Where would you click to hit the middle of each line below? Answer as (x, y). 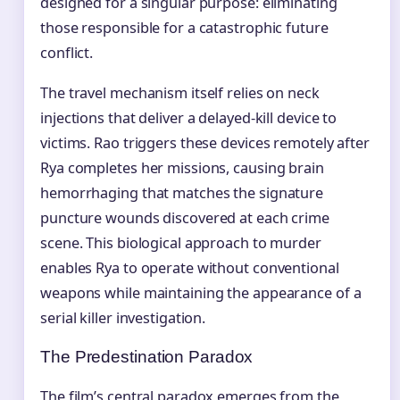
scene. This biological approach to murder (181, 243)
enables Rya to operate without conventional (190, 268)
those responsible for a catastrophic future (184, 28)
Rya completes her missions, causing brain (182, 168)
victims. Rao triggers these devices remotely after (205, 143)
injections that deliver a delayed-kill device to (189, 118)
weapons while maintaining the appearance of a (201, 293)
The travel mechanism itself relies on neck (180, 93)
